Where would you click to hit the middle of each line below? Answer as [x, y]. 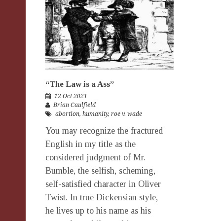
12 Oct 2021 [71, 96]
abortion [67, 114]
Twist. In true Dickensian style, [102, 197]
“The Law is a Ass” [80, 84]
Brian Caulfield [74, 105]
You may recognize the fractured [104, 130]
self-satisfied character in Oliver [103, 184]
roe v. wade [127, 114]
